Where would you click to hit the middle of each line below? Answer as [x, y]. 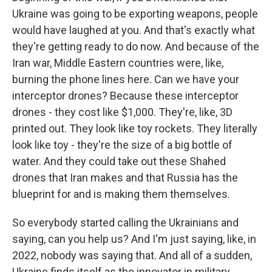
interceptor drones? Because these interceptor [125, 95]
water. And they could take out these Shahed [119, 161]
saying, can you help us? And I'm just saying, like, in [134, 239]
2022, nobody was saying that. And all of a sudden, [132, 255]
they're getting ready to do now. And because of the [136, 46]
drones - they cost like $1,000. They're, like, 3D [122, 112]
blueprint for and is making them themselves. [121, 194]
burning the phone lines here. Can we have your [126, 79]
